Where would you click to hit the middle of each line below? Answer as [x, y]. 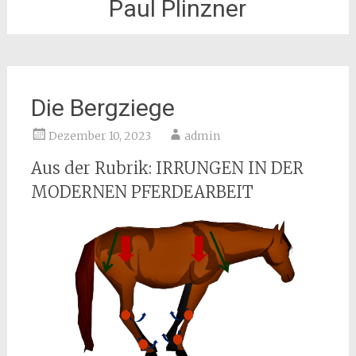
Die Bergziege [103, 108]
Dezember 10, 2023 [99, 136]
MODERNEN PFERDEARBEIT [142, 192]
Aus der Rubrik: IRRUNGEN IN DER [167, 168]
